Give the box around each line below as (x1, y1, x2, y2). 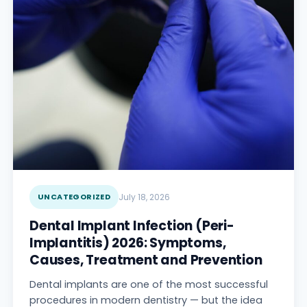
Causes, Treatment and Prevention (29, 250, 262, 269)
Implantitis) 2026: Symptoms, (29, 233, 226, 252)
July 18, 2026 (119, 191, 171, 203)
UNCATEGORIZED (38, 191, 111, 202)
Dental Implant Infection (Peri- (29, 216, 234, 235)
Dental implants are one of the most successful (29, 277, 268, 291)
